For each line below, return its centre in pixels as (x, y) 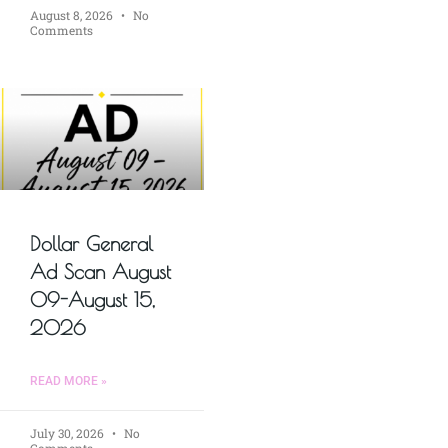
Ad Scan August (100, 272)
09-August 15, (92, 300)
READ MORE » (68, 381)
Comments (61, 30)
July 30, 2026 (68, 433)
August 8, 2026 (73, 15)
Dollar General (91, 244)
